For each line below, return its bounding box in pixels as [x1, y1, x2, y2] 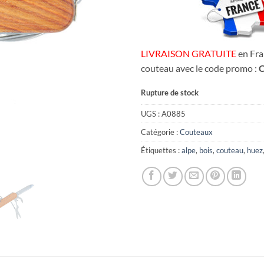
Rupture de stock [141, 87, 199, 97]
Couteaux [180, 127, 213, 137]
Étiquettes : [141, 146, 181, 156]
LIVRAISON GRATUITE [141, 47, 236, 59]
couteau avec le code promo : [141, 62, 259, 74]
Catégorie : [141, 127, 180, 137]
